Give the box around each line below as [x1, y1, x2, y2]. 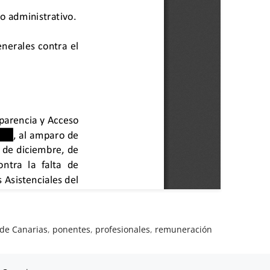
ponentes [52, 223, 91, 235]
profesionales [95, 223, 151, 235]
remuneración [155, 223, 213, 235]
